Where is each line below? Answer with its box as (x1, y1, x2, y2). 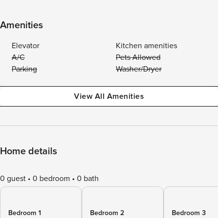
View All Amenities (74, 91, 144, 101)
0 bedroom (33, 174, 70, 183)
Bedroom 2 (90, 209, 124, 217)
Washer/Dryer (116, 64, 162, 74)
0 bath (77, 174, 99, 183)
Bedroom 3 (172, 209, 206, 217)
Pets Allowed (116, 53, 161, 62)
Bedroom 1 (8, 209, 41, 217)
